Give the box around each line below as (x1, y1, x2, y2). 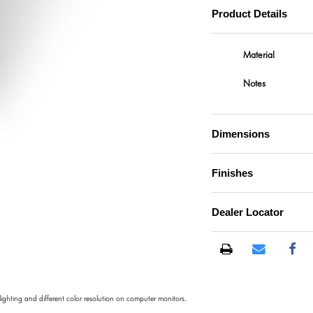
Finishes (211, 167, 253, 179)
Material (242, 49, 275, 61)
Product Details (211, 8, 287, 20)
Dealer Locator (211, 206, 284, 218)
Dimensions (211, 128, 270, 140)
